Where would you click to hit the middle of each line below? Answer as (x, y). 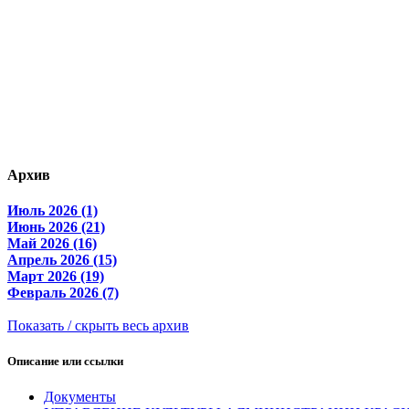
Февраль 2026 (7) (63, 292)
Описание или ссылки (65, 362)
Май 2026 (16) (52, 243)
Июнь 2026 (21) (56, 226)
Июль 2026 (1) (52, 210)
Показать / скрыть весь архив (98, 325)
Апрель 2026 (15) (62, 259)
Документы (80, 397)
